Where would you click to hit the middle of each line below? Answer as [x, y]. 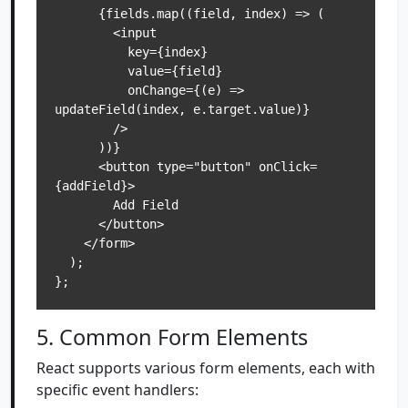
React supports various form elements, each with [206, 368]
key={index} [91, 52]
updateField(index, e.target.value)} [182, 109]
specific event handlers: [117, 390]
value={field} [91, 71]
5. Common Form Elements [172, 337]
